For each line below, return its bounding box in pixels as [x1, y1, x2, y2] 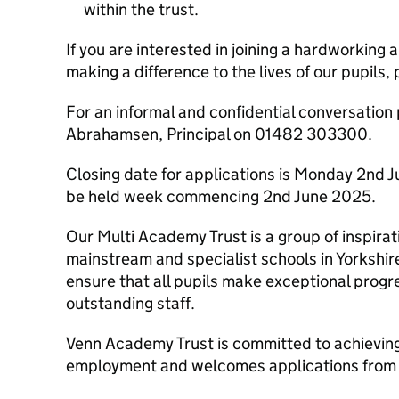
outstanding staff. [66, 293, 195, 313]
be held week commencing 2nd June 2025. [66, 186, 376, 207]
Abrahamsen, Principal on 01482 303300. [66, 124, 372, 144]
